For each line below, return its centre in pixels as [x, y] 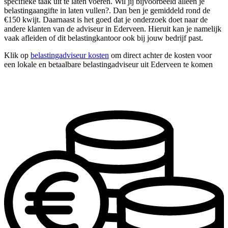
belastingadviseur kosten [70, 55]
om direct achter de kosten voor [160, 55]
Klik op [17, 55]
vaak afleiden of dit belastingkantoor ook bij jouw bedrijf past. [104, 38]
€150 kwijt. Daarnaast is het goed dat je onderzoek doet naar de [106, 20]
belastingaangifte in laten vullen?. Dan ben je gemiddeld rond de [107, 11]
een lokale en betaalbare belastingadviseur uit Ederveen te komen [108, 65]
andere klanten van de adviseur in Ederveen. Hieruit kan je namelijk [113, 29]
